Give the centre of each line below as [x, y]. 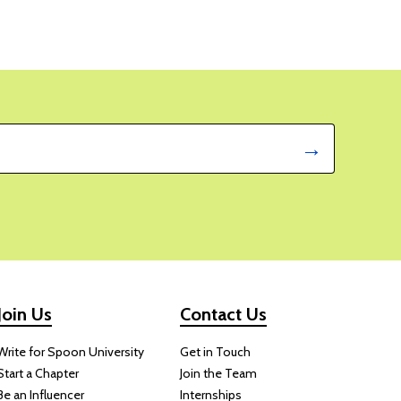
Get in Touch [215, 351]
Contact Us [223, 314]
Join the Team [218, 373]
